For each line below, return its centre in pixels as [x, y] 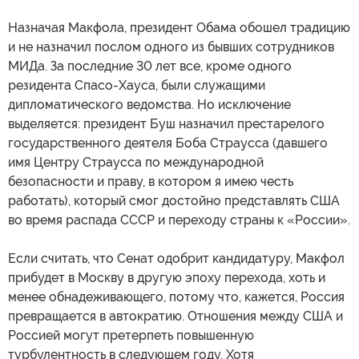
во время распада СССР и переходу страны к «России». [179, 220]
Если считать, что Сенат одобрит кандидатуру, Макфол [176, 259]
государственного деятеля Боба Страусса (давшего [168, 143]
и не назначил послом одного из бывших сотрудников [171, 47]
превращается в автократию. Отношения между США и [175, 317]
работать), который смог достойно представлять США [174, 201]
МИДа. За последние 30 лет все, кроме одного [150, 67]
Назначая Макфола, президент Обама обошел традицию [179, 28]
